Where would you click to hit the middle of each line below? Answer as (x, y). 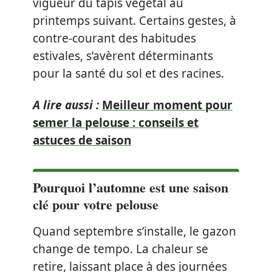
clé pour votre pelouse (96, 204)
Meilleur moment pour (167, 105)
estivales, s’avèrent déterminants (123, 56)
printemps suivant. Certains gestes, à (134, 21)
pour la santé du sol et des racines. (128, 73)
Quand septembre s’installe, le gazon (134, 231)
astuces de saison (82, 140)
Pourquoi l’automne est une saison (131, 187)
